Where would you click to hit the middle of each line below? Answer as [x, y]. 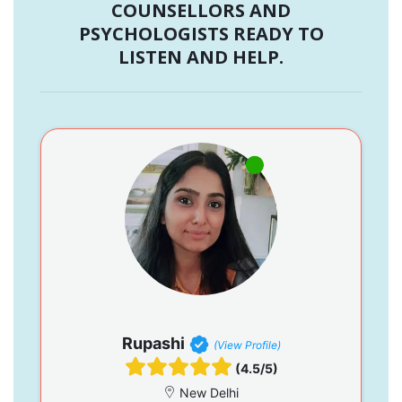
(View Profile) [247, 345]
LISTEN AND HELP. [201, 57]
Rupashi [153, 343]
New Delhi [207, 392]
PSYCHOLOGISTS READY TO [201, 33]
